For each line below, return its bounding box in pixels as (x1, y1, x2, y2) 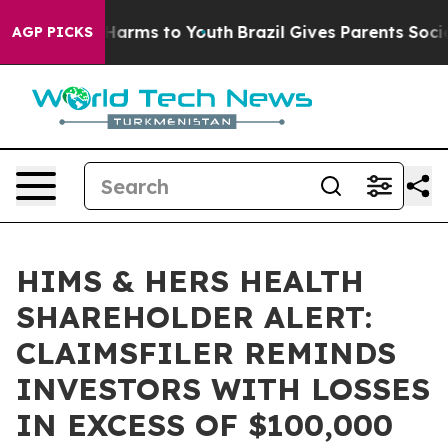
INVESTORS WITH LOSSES (16, 370, 430, 408)
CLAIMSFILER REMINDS (16, 334, 396, 372)
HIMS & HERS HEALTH (16, 262, 364, 300)
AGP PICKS (12, 23, 93, 41)
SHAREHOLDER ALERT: (16, 298, 372, 336)
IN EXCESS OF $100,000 (16, 406, 393, 444)
